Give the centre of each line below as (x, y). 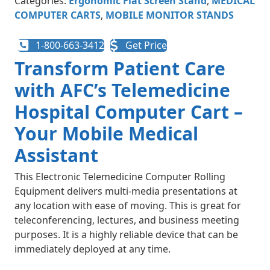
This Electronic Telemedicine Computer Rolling (120, 177)
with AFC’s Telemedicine (122, 90)
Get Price (146, 46)
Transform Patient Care (120, 68)
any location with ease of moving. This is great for (128, 206)
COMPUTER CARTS (58, 15)
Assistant (56, 155)
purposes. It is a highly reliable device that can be (126, 234)
